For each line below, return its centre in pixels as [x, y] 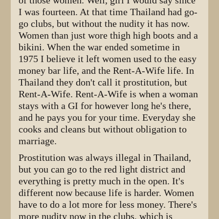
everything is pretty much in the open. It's [102, 181]
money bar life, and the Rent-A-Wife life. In [107, 70]
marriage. [38, 141]
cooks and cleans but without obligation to [103, 129]
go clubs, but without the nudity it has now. [104, 23]
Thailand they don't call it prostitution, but [103, 82]
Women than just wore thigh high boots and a [109, 35]
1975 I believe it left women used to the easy [108, 59]
